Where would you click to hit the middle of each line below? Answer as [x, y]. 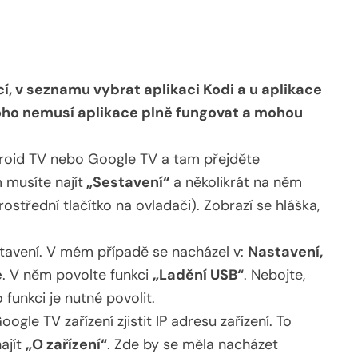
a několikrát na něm [236, 183]
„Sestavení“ [126, 183]
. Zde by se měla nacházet [193, 345]
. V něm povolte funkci [78, 275]
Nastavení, [285, 252]
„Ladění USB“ [198, 275]
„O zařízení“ [66, 345]
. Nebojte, [274, 275]
